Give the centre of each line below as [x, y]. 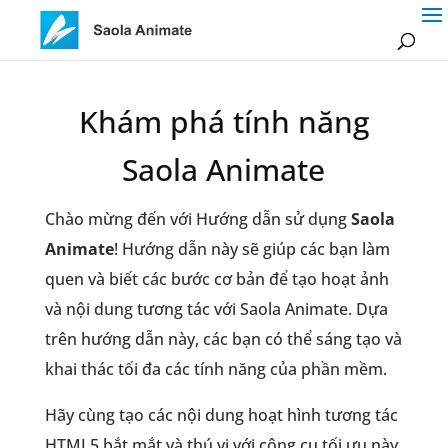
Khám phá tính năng [223, 121]
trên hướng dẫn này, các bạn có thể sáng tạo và [223, 339]
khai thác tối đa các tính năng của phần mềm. [215, 369]
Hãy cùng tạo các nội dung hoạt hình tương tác [221, 415]
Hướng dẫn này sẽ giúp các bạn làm [255, 249]
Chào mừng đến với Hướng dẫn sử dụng [197, 219]
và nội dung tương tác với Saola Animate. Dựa [216, 309]
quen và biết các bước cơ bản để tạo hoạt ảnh [216, 279]
